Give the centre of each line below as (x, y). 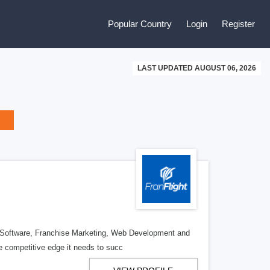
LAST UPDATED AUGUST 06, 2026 (197, 68)
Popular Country (140, 24)
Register (238, 24)
